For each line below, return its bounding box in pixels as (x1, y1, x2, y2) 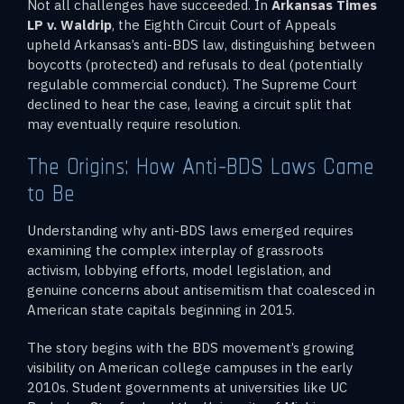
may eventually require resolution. (27, 115, 241, 133)
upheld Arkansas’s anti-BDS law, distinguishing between (27, 35, 375, 53)
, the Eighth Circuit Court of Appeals (112, 15, 336, 33)
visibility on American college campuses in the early (27, 358, 353, 376)
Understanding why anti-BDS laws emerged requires (27, 221, 353, 239)
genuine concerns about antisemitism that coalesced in (27, 280, 375, 298)
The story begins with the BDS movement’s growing (27, 338, 354, 356)
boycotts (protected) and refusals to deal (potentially (27, 55, 363, 73)
